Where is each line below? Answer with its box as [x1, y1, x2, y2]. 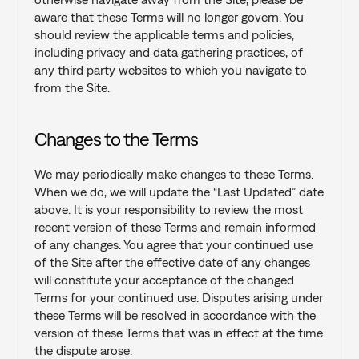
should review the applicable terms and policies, [34, 27, 294, 42]
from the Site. [34, 80, 110, 95]
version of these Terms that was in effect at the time [34, 325, 323, 340]
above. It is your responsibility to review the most [34, 202, 303, 216]
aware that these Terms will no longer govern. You [34, 10, 304, 24]
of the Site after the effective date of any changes [34, 255, 310, 269]
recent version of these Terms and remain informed [34, 220, 316, 234]
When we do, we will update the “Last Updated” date [34, 184, 324, 199]
